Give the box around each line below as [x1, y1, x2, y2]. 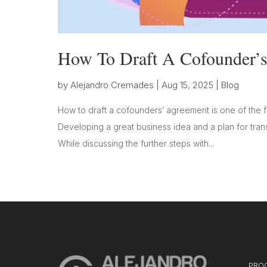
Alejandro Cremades [70, 79, 154, 91]
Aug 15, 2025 [162, 79, 213, 91]
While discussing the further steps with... [58, 138, 214, 148]
